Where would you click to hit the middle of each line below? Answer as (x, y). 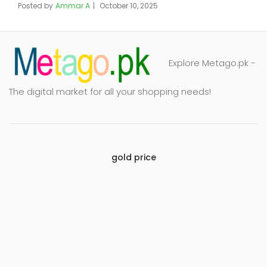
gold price (133, 157)
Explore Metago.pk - (212, 63)
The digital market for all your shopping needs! (110, 91)
